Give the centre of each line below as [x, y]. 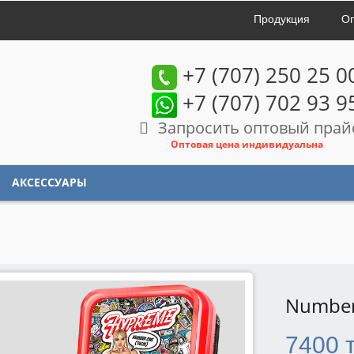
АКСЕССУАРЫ [49, 183]
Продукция [282, 19]
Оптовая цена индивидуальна [247, 145]
